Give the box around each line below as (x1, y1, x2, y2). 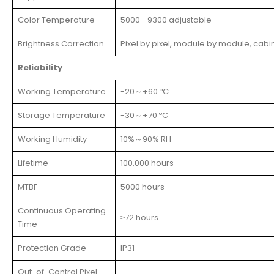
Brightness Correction (18, 37, 104, 50)
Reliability (18, 61, 62, 73)
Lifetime (18, 157, 48, 169)
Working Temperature (18, 85, 106, 97)
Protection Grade (18, 242, 86, 254)
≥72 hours (120, 211, 158, 223)
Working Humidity (18, 133, 87, 145)
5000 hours (120, 180, 165, 193)
